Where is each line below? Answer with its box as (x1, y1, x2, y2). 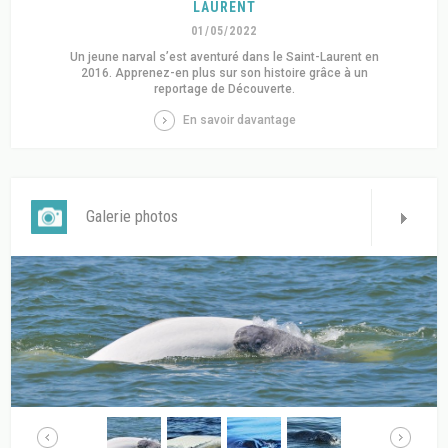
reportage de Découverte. (153, 82, 295, 97)
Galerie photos (86, 207, 179, 227)
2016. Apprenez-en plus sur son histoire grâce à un (80, 66, 368, 81)
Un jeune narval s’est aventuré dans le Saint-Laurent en (69, 50, 379, 65)
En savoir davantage (182, 113, 296, 128)
